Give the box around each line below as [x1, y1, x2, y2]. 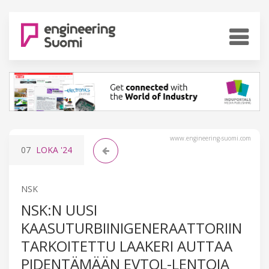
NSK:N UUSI [21, 199, 97, 220]
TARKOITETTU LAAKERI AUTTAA [21, 235, 232, 256]
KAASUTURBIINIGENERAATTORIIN [21, 217, 242, 238]
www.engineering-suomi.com [170, 133, 251, 142]
